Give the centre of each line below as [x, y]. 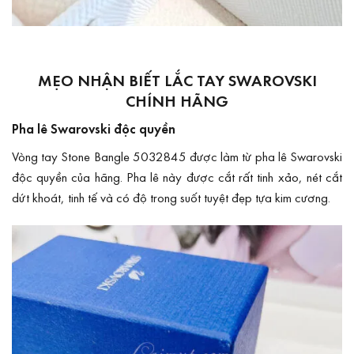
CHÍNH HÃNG [177, 101]
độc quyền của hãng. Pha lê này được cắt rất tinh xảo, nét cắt [177, 176]
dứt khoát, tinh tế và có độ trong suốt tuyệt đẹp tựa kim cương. [171, 197]
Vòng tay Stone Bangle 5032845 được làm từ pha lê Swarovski [177, 156]
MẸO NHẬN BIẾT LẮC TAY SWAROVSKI [177, 80]
